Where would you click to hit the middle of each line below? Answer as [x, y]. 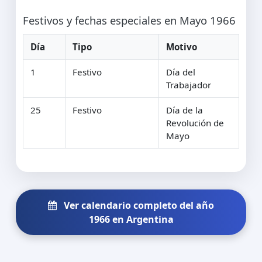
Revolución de [195, 123]
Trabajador [189, 85]
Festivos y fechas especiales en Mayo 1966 [129, 20]
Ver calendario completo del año [138, 205]
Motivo [182, 46]
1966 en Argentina [131, 219]
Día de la [185, 110]
